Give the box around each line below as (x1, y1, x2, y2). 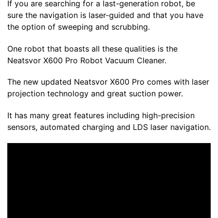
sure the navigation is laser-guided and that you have (7, 10, 203, 20)
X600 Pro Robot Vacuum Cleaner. (41, 55, 166, 65)
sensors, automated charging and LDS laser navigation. (7, 122, 211, 132)
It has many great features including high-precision (7, 110, 195, 121)
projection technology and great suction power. (7, 89, 183, 99)
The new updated (7, 77, 74, 87)
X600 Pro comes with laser (108, 77, 209, 87)
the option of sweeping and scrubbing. (7, 21, 150, 32)
